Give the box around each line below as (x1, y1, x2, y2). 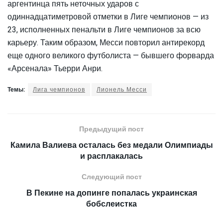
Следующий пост (81, 171, 142, 182)
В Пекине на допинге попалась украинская (26, 187, 197, 199)
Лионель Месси (97, 85, 147, 94)
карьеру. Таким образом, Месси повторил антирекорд (7, 36, 207, 49)
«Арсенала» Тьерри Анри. (7, 62, 103, 75)
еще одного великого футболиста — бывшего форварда (7, 49, 214, 62)
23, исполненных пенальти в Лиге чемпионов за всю (7, 23, 201, 36)
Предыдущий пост (79, 123, 144, 134)
